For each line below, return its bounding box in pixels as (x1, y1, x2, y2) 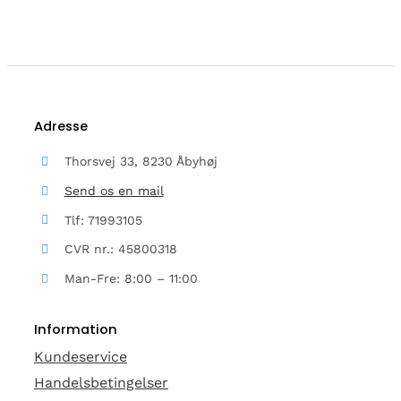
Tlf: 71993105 (64, 212, 142, 227)
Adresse (33, 117, 88, 135)
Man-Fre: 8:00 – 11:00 (64, 271, 198, 286)
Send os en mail (64, 183, 164, 198)
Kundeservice (33, 348, 127, 366)
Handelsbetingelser (33, 374, 168, 392)
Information (33, 320, 117, 339)
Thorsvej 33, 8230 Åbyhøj (64, 154, 218, 168)
